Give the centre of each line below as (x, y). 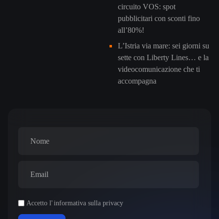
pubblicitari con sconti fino (159, 19)
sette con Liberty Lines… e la (163, 58)
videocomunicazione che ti (159, 69)
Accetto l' (40, 203)
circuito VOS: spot (147, 7)
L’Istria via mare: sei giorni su (164, 46)
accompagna (137, 81)
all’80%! (131, 30)
